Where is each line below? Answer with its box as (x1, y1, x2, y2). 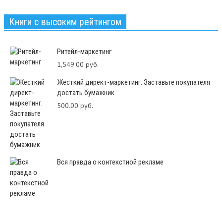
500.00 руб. (57, 101, 93, 111)
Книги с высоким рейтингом (9, 16, 121, 28)
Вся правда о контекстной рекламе (57, 158, 164, 167)
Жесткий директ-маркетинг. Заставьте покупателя (57, 78, 210, 87)
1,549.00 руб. (57, 60, 99, 69)
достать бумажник (57, 88, 114, 98)
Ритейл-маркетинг (57, 47, 111, 56)
